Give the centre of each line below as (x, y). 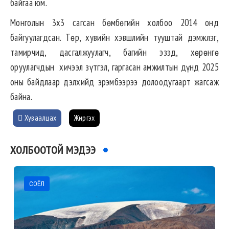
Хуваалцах (40, 118)
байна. (21, 97)
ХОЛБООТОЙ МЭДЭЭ (53, 150)
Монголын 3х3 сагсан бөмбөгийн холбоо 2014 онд (114, 23)
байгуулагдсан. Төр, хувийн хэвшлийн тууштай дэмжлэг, (114, 38)
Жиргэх (84, 118)
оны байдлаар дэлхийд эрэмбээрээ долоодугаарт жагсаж (114, 82)
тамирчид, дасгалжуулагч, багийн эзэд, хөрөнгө (114, 52)
